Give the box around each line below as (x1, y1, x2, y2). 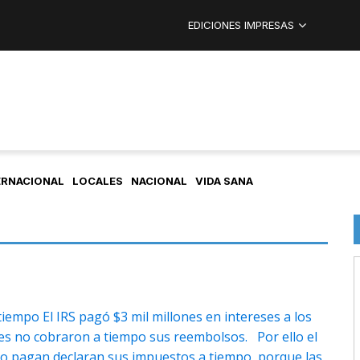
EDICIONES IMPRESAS (188, 18, 294, 31)
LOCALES (72, 174, 123, 188)
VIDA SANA (195, 174, 253, 188)
